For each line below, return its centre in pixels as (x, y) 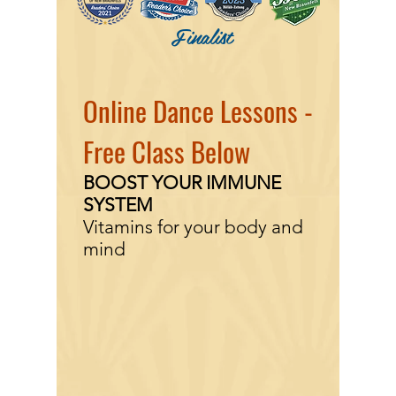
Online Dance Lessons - (198, 110)
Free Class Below (167, 151)
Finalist (202, 36)
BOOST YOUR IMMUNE (182, 183)
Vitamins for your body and (193, 227)
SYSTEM (118, 205)
